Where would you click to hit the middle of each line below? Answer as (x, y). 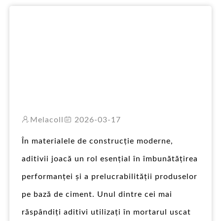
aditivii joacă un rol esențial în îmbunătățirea (110, 159)
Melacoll (47, 120)
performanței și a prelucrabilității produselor (110, 177)
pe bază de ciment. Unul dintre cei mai (97, 194)
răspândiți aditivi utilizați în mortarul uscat (106, 212)
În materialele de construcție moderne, (97, 141)
